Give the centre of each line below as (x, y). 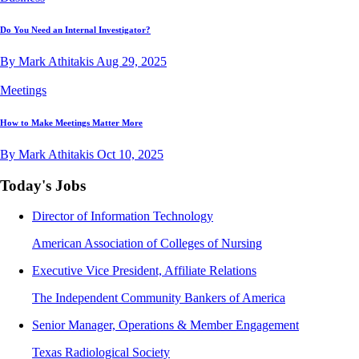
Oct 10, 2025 (130, 154)
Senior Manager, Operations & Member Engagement (165, 325)
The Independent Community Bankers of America (159, 298)
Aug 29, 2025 (131, 61)
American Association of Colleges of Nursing (147, 244)
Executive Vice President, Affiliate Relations (144, 271)
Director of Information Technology (123, 216)
